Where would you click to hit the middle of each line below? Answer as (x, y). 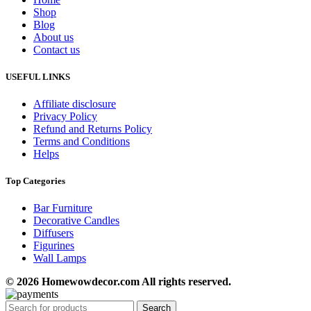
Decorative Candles (76, 221)
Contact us (57, 49)
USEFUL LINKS (38, 76)
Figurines (54, 246)
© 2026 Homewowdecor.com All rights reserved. (118, 282)
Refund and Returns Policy (93, 128)
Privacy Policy (65, 116)
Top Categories (35, 181)
